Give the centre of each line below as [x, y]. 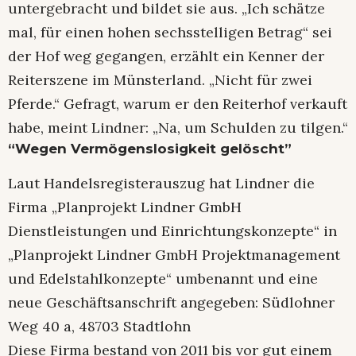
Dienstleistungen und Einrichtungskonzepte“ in [172, 231]
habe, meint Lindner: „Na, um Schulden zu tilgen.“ [178, 128]
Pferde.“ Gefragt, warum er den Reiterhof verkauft [178, 104]
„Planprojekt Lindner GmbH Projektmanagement [174, 255]
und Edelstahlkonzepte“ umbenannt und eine [163, 279]
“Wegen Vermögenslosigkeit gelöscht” [150, 149]
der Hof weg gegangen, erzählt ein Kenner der [166, 56]
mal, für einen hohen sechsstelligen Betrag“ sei [170, 33]
